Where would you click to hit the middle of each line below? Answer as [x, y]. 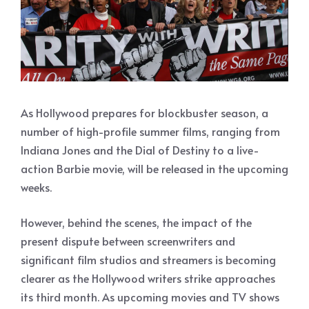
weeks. [36, 187]
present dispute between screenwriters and [128, 240]
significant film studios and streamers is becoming [148, 259]
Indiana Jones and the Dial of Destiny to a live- [140, 149]
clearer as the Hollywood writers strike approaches [148, 278]
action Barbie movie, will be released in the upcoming [154, 168]
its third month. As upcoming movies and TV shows [150, 296]
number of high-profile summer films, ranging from [150, 131]
